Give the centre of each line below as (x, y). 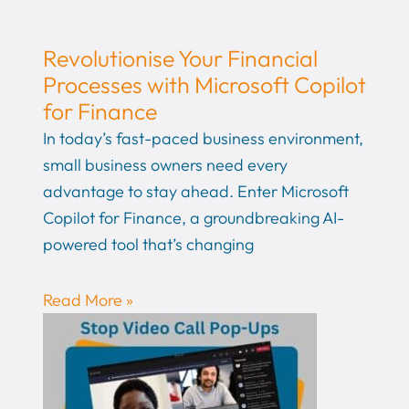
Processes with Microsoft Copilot (204, 85)
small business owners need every (165, 165)
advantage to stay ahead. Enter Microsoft (195, 192)
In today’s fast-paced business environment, (203, 139)
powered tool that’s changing (148, 245)
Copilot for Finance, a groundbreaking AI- (193, 218)
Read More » (88, 299)
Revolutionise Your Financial (180, 59)
